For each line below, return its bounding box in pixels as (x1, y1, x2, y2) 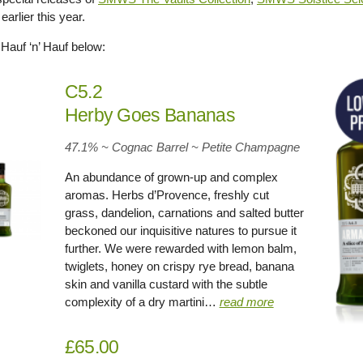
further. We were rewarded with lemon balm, (64, 241, 297, 255)
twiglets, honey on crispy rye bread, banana (64, 259, 294, 273)
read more (219, 295, 274, 309)
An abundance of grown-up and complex (64, 170, 278, 184)
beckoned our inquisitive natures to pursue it (64, 224, 297, 237)
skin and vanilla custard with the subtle (64, 277, 267, 291)
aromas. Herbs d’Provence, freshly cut (64, 188, 269, 202)
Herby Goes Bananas (64, 105, 236, 126)
